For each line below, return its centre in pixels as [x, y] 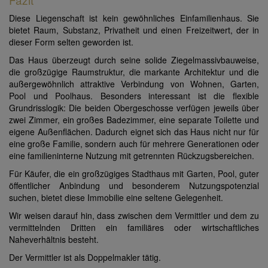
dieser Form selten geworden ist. [71, 42]
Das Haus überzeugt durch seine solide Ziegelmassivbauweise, [134, 60]
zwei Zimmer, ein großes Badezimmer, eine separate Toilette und [134, 120]
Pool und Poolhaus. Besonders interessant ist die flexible [134, 96]
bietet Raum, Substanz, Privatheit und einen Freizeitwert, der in [134, 30]
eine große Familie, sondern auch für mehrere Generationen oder [134, 144]
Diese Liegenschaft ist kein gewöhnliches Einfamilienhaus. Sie [134, 18]
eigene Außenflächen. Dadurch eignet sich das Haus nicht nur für [134, 132]
